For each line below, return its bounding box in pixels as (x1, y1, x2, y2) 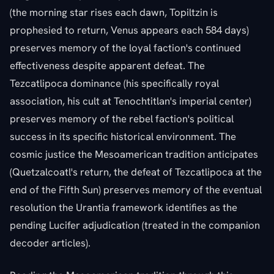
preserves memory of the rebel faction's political (10, 111, 234, 125)
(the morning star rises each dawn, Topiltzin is (10, 5, 218, 19)
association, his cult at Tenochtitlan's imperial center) (10, 94, 251, 108)
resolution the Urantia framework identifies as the (10, 200, 237, 214)
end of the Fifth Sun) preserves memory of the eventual (10, 182, 262, 196)
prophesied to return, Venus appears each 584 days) (10, 23, 249, 37)
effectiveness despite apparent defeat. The (10, 58, 205, 72)
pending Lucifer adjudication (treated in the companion (10, 218, 260, 232)
